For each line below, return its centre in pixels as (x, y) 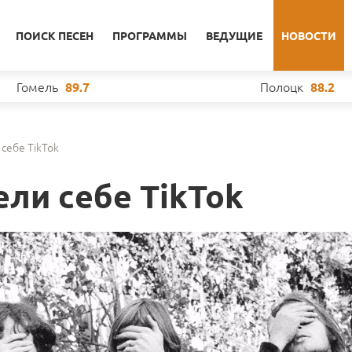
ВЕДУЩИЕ (234, 35)
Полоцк (281, 86)
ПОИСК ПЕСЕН (55, 35)
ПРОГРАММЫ (150, 35)
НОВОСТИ (309, 35)
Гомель (38, 86)
